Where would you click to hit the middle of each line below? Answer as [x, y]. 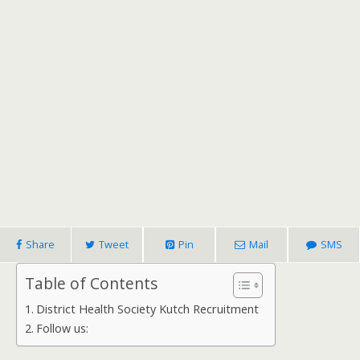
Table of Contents [91, 284]
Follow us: [62, 328]
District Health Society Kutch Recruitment [147, 309]
